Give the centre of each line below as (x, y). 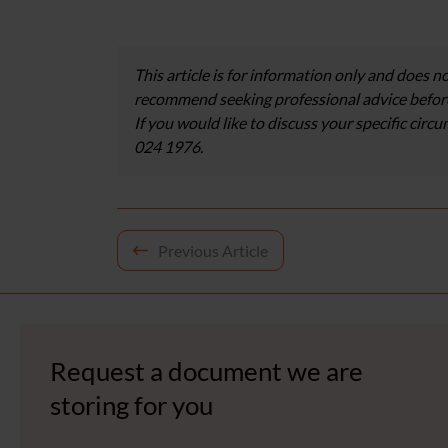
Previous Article (213, 250)
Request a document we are (206, 371)
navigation (179, 293)
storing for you (131, 405)
